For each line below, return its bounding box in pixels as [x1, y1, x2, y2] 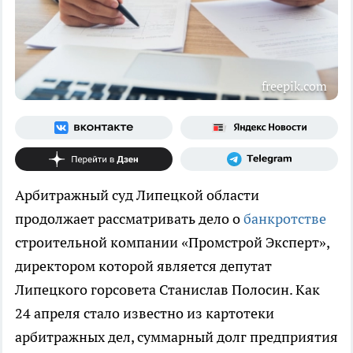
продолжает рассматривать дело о [15, 209, 243, 228]
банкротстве [243, 209, 326, 228]
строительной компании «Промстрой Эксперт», [15, 232, 329, 251]
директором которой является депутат [15, 256, 272, 275]
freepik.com [262, 77, 327, 94]
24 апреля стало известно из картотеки [15, 303, 274, 322]
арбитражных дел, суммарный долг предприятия [15, 327, 338, 346]
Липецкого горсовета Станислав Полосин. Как [15, 280, 320, 299]
